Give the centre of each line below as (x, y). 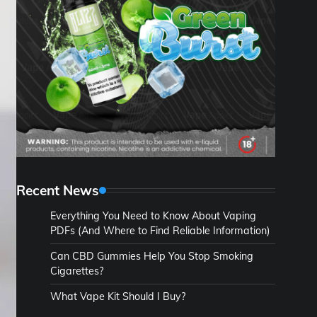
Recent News (58, 190)
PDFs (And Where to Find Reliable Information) (160, 230)
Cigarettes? (77, 271)
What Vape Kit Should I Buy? (118, 296)
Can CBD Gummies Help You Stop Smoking (152, 256)
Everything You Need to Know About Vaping (153, 215)
